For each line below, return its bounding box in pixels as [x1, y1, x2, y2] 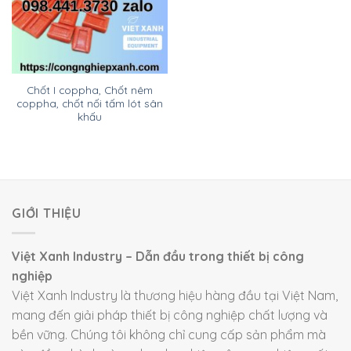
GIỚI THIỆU [12, 205, 82, 222]
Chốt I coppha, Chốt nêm [27, 83, 153, 97]
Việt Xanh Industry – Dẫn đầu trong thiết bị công [12, 248, 304, 264]
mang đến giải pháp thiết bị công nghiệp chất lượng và [12, 306, 327, 323]
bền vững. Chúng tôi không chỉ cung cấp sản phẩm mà [12, 326, 326, 342]
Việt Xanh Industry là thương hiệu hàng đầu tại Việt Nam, [12, 287, 338, 303]
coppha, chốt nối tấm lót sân [16, 96, 163, 110]
